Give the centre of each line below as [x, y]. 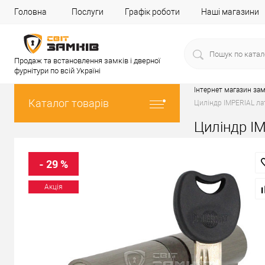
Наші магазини [230, 12]
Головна [30, 12]
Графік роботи [152, 12]
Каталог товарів [69, 103]
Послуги [88, 12]
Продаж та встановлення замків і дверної [87, 61]
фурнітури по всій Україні [57, 71]
